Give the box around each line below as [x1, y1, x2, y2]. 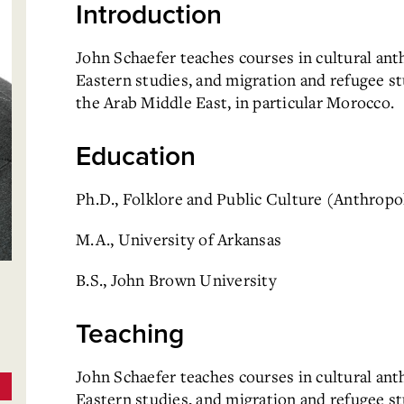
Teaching [76, 317, 184, 351]
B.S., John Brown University [76, 269, 277, 290]
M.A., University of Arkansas [76, 228, 281, 250]
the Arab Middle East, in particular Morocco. [76, 91, 394, 113]
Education [76, 140, 196, 173]
